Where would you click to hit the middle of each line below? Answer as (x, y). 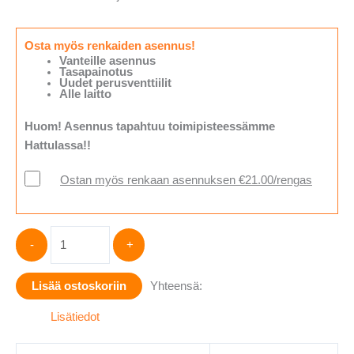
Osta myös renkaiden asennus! (110, 46)
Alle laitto (85, 94)
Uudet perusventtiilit (115, 83)
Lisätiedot (75, 316)
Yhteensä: (176, 286)
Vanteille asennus (107, 61)
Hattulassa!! (58, 146)
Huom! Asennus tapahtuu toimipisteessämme (150, 127)
